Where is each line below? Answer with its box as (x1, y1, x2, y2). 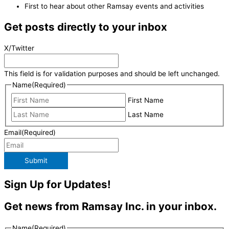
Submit (25, 156, 48, 165)
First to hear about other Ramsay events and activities (25, 2, 204, 11)
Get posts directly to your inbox (4, 20, 167, 34)
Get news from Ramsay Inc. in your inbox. (4, 200, 217, 213)
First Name (128, 96, 164, 104)
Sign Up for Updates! (4, 178, 111, 191)
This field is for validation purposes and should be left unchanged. (4, 70, 220, 78)
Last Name (128, 110, 164, 119)
